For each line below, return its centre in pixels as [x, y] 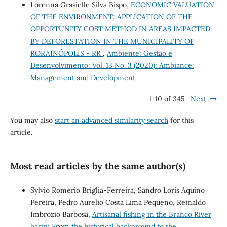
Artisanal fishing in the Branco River [152, 214]
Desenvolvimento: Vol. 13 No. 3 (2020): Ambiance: [112, 65]
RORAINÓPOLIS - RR [66, 53]
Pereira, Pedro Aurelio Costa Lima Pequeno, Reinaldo [118, 202]
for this [181, 120]
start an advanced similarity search [111, 120]
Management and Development [83, 77]
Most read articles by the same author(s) [98, 166]
